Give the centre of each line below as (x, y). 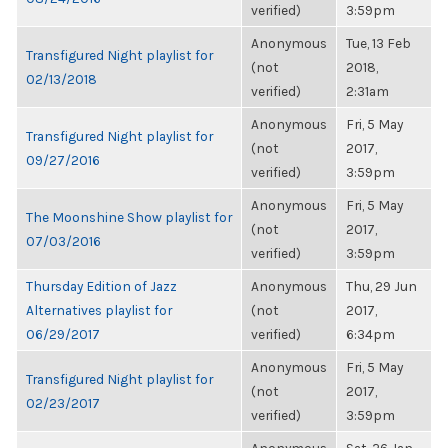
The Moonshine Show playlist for (129, 217)
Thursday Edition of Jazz (101, 286)
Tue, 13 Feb (378, 43)
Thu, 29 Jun (381, 286)
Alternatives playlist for (99, 310)
